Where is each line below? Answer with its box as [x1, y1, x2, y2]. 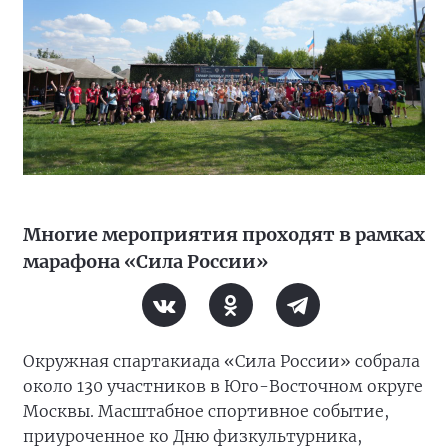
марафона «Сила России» [23, 250, 268, 273]
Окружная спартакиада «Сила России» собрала [23, 351, 420, 371]
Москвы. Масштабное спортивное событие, [23, 401, 389, 421]
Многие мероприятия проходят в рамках [23, 223, 425, 246]
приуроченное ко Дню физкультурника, [23, 426, 362, 446]
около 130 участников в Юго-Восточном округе [23, 376, 423, 396]
